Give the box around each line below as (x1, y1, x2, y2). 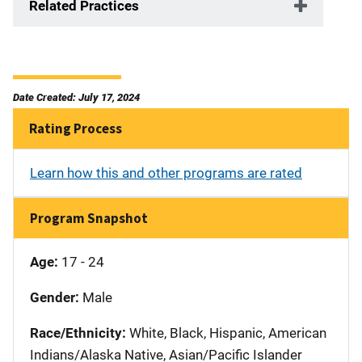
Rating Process (29, 119, 122, 137)
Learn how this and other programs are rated (30, 164, 302, 181)
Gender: (30, 288, 79, 305)
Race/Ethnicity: (30, 324, 126, 341)
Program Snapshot (30, 208, 148, 227)
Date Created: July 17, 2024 (13, 90, 140, 103)
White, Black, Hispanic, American (126, 324, 326, 341)
